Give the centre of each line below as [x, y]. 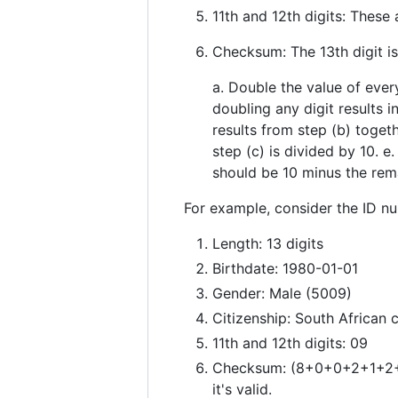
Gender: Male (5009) [282, 294]
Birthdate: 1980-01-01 [285, 269]
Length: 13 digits [268, 244]
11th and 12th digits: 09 [290, 343]
